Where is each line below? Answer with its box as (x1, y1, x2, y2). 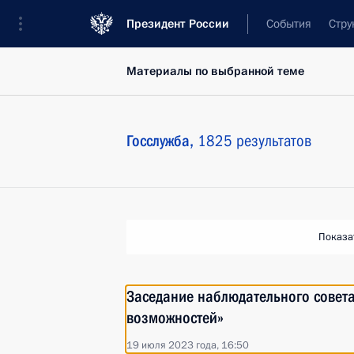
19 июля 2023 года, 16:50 (126, 338, 249, 352)
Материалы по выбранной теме (126, 63, 304, 79)
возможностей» (126, 308, 224, 327)
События (266, 16, 311, 32)
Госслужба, (126, 131, 198, 150)
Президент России (126, 16, 229, 32)
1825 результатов (198, 131, 311, 150)
